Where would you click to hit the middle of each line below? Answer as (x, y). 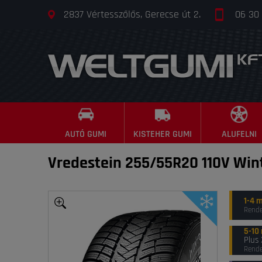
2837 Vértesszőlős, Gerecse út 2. (132, 14)
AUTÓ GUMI (86, 134)
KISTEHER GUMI (162, 134)
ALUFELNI (239, 134)
